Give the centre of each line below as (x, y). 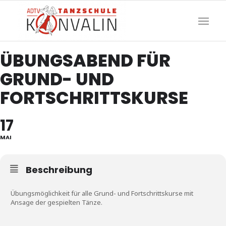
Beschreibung (59, 170)
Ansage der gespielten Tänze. (56, 202)
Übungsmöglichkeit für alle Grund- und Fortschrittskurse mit (102, 193)
